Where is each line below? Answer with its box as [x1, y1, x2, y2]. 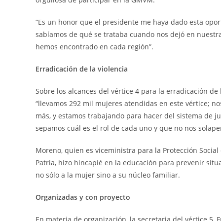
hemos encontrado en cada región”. [36, 41, 153, 51]
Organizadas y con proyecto [36, 192, 130, 202]
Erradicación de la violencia [36, 64, 128, 74]
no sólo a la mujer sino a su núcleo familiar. [36, 170, 180, 180]
